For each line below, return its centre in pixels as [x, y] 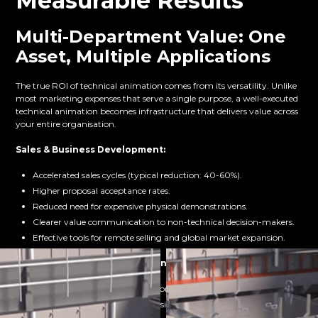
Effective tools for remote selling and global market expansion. [159, 238]
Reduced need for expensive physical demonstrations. [141, 207]
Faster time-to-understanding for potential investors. [141, 289]
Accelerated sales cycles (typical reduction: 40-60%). [138, 175]
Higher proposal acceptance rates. [102, 191]
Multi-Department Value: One [151, 37]
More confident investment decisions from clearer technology [157, 305]
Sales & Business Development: [91, 150]
